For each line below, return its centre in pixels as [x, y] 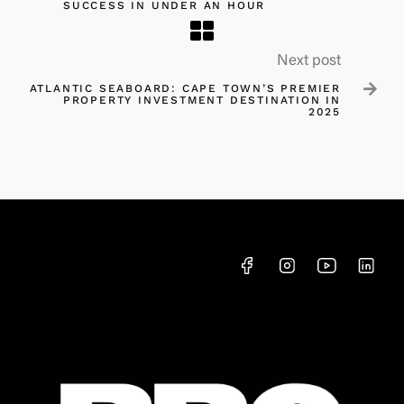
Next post [309, 62]
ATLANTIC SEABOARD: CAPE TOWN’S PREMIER [185, 89]
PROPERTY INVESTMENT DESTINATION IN [202, 101]
